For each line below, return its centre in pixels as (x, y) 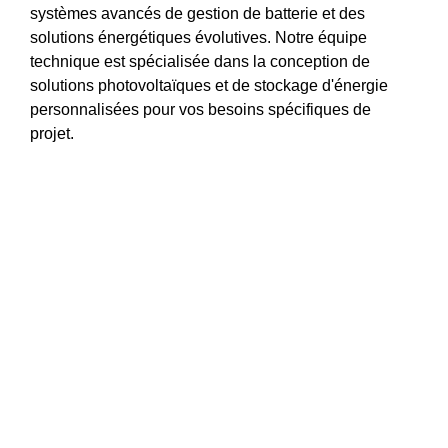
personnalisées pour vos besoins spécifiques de (200, 109)
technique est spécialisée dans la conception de (200, 61)
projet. (52, 133)
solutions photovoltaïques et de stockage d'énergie (209, 85)
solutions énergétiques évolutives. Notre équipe (198, 37)
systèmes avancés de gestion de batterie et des (197, 13)
